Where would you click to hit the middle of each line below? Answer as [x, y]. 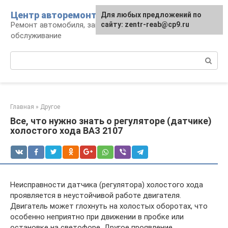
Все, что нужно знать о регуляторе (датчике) [111, 121]
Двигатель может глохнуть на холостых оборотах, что [109, 206]
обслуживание [36, 36]
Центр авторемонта [56, 15]
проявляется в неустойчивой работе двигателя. [96, 195]
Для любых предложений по [151, 15]
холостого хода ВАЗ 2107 [66, 131]
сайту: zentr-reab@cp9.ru [145, 24]
